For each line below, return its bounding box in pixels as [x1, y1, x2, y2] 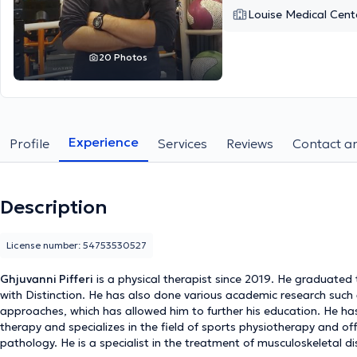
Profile [10, 135, 49, 151]
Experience [69, 134, 139, 150]
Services [158, 135, 207, 151]
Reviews [226, 135, 273, 151]
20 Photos [98, 51, 147, 63]
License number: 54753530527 [6, 239, 147, 251]
